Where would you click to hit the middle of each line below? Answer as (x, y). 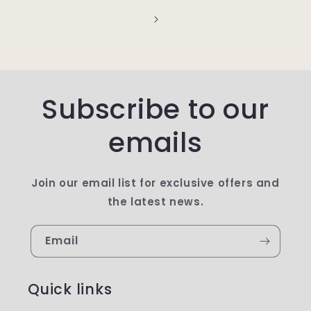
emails (155, 143)
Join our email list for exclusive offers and (155, 183)
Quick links (70, 289)
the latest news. (155, 202)
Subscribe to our (155, 109)
